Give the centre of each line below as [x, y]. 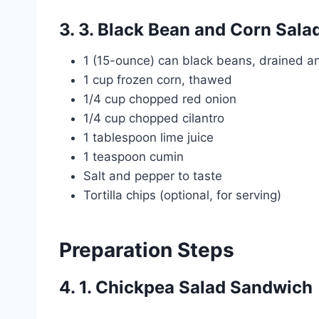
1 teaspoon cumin [134, 156]
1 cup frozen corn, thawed [158, 79]
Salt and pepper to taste [153, 176]
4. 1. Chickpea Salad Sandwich [186, 287]
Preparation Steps [147, 250]
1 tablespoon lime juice [148, 137]
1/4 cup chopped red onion [160, 99]
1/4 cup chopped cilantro [154, 118]
